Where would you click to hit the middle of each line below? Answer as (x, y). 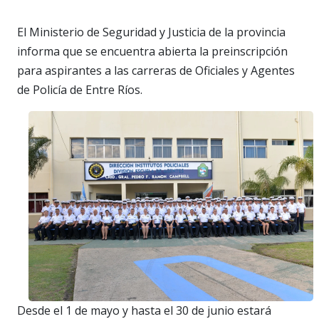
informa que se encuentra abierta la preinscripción (152, 51)
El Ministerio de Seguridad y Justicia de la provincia (151, 32)
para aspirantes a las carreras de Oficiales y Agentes (156, 70)
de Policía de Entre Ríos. (81, 89)
